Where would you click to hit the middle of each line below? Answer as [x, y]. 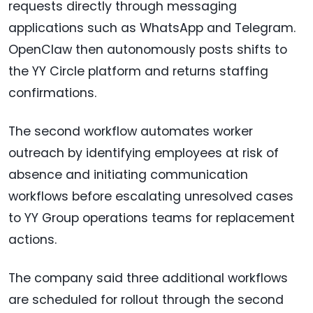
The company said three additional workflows [148, 278]
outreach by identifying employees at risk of [144, 153]
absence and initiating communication [128, 175]
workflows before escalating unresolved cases [151, 197]
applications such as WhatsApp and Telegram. [152, 28]
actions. [32, 240]
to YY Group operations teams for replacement [152, 218]
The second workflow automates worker [131, 132]
